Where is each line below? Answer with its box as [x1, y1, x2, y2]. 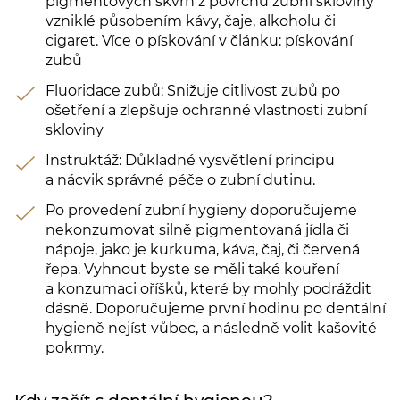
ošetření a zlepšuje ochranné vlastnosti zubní [46, 102, 367, 120]
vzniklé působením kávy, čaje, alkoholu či [46, 12, 336, 30]
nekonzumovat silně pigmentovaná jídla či [46, 221, 349, 239]
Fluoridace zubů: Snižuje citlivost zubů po [46, 82, 340, 100]
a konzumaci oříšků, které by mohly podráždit [46, 280, 371, 298]
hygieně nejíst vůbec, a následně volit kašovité [46, 320, 377, 337]
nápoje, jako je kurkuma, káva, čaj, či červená [46, 241, 360, 259]
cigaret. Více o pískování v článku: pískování [46, 32, 353, 50]
